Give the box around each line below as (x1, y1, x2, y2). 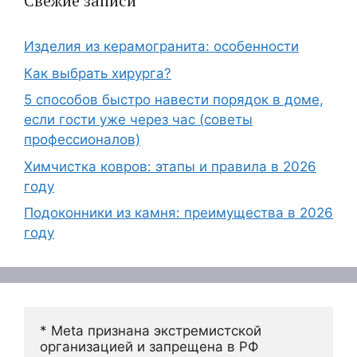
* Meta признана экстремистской (40, 323, 261, 339)
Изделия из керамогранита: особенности (24, 38, 299, 54)
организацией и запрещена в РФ (40, 339, 258, 355)
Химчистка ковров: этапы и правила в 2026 (24, 158, 316, 175)
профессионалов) (24, 131, 140, 147)
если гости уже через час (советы (24, 112, 253, 127)
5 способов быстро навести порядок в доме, (24, 92, 324, 108)
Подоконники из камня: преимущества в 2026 (24, 205, 333, 221)
